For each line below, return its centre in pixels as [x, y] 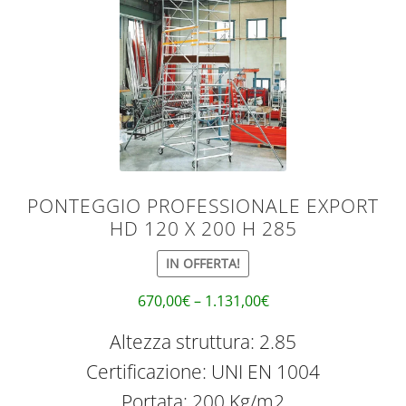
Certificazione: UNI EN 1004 [203, 371]
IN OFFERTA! [203, 264]
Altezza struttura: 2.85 [203, 341]
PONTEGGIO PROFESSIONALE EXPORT [203, 206]
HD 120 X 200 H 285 [203, 229]
